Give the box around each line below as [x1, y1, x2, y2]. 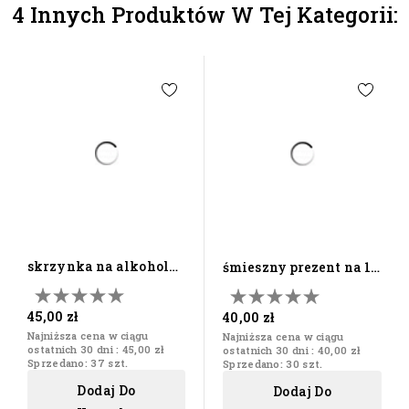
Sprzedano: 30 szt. [223, 357, 323, 372]
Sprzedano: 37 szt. [27, 356, 129, 371]
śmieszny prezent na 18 [223, 258, 379, 277]
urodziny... [27, 298, 100, 316]
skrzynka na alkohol [27, 257, 169, 276]
